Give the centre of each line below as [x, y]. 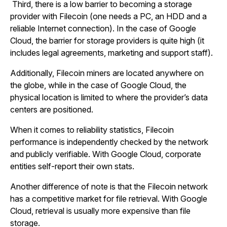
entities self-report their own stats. [72, 166]
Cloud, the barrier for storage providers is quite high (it [107, 41]
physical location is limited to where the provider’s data [109, 97]
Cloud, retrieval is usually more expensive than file [100, 211]
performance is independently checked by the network [109, 142]
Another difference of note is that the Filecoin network [109, 186]
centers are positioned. [52, 109]
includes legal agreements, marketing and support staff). [111, 53]
